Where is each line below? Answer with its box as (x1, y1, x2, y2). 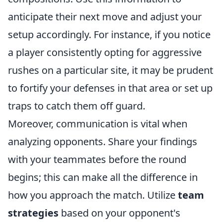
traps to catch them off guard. (8, 99, 145, 112)
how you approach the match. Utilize (8, 188, 178, 202)
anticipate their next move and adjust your (8, 10, 202, 23)
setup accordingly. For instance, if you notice (8, 28, 211, 41)
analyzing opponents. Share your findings (8, 135, 197, 148)
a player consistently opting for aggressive (8, 46, 202, 59)
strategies (8, 206, 58, 220)
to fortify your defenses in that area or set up (8, 81, 213, 95)
